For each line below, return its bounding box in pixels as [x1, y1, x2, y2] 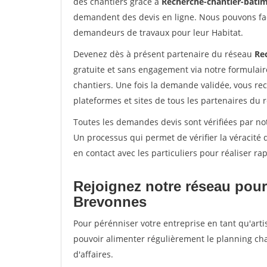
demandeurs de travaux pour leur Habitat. [73, 27, 243, 38]
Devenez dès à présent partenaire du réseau [73, 48, 254, 60]
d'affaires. [73, 249, 113, 260]
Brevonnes [73, 194, 147, 210]
